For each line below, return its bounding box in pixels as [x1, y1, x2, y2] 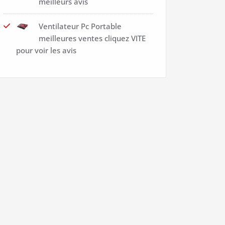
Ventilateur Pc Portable [39, 21, 122, 31]
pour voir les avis [16, 45, 76, 55]
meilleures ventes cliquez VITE [39, 33, 146, 43]
